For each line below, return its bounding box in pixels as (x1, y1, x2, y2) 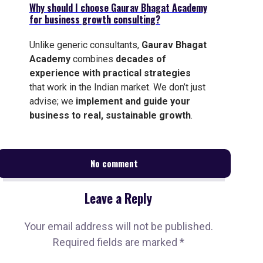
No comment (90, 156, 138, 170)
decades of (116, 53, 166, 65)
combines (70, 53, 116, 65)
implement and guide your (76, 95, 190, 107)
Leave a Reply (85, 188, 153, 207)
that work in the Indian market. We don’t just (29, 81, 205, 93)
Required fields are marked (52, 235, 180, 248)
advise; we (29, 95, 76, 107)
